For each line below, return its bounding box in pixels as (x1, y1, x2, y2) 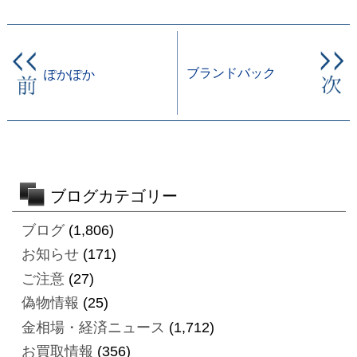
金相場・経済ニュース (21, 319, 165, 335)
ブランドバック (186, 65, 276, 80)
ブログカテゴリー (49, 186, 178, 205)
